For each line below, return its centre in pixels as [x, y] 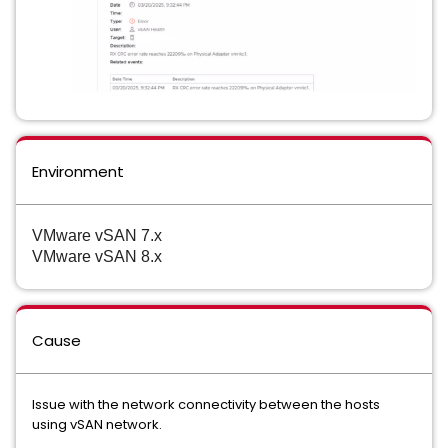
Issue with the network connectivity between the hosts [206, 404]
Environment [78, 171]
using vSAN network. [97, 424]
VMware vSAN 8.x [97, 256]
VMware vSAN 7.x [97, 235]
